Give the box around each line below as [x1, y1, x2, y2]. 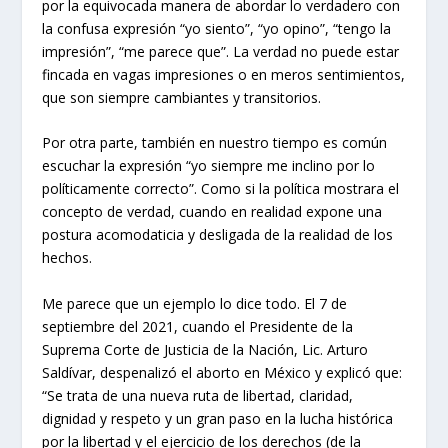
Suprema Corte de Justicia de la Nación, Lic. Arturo [42, 339, 369, 359]
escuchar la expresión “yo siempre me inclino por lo [42, 156, 376, 176]
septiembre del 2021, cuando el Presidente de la [42, 316, 354, 336]
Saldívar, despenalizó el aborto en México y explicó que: [42, 362, 403, 382]
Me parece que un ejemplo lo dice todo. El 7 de [42, 293, 348, 313]
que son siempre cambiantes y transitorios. [42, 88, 322, 107]
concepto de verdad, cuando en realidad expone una [42, 202, 383, 222]
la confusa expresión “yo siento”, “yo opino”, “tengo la [42, 19, 392, 38]
